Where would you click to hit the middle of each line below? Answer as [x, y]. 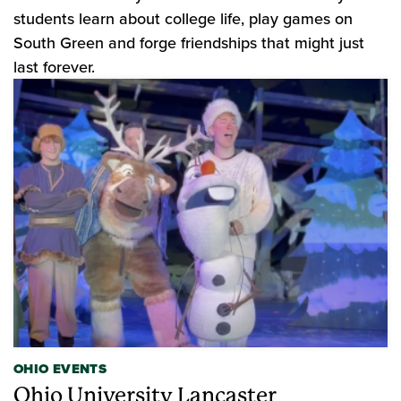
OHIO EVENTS [60, 369]
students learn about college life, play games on [183, 18]
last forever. [54, 67]
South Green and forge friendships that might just [189, 43]
